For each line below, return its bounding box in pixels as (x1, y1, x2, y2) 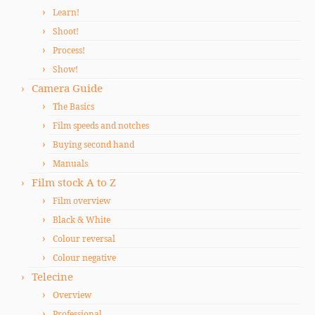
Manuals (53, 157, 88, 169)
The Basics (53, 100, 94, 112)
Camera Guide (32, 80, 103, 95)
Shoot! (53, 25, 79, 37)
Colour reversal (53, 232, 115, 245)
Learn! (53, 6, 79, 18)
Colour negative (53, 251, 116, 264)
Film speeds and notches (53, 119, 149, 131)
